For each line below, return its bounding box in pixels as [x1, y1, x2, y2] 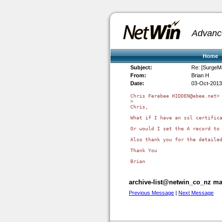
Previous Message [129, 189, 174, 196]
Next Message [178, 189, 214, 196]
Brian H [191, 72, 209, 78]
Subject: [130, 64, 152, 70]
